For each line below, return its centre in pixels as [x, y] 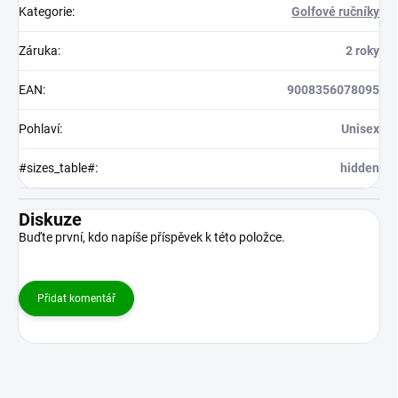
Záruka [38, 51]
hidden [360, 168]
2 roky [362, 51]
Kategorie [45, 12]
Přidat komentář [76, 299]
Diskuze [50, 220]
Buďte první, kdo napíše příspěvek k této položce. [152, 238]
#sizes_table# [57, 168]
